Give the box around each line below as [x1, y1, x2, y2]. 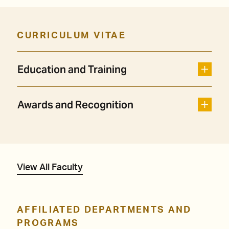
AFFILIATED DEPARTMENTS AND [17, 205, 192, 215]
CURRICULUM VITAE [17, 31, 126, 41]
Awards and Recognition [17, 98, 133, 112]
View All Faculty [17, 163, 83, 173]
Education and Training [17, 63, 127, 77]
